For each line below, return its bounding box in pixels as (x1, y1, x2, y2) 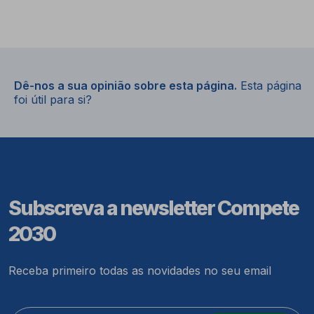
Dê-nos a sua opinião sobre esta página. (14, 78, 237, 93)
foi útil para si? (14, 92, 92, 107)
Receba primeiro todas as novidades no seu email (8, 263, 271, 278)
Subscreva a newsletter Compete (8, 195, 299, 220)
